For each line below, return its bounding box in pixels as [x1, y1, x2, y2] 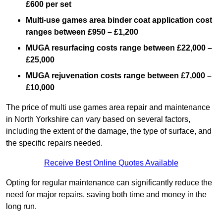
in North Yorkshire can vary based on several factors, [6, 115, 190, 124]
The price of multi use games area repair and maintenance [6, 103, 210, 112]
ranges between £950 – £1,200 [26, 28, 138, 37]
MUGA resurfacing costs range [26, 44, 141, 53]
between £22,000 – [143, 44, 212, 53]
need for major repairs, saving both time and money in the [6, 190, 207, 199]
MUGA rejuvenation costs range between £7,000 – [26, 71, 212, 80]
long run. [6, 202, 37, 211]
